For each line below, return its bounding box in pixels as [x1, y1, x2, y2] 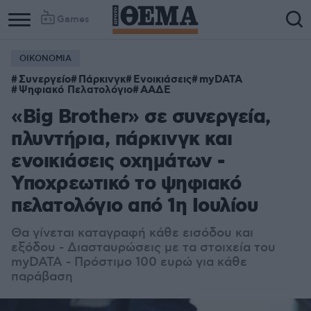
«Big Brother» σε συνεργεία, [11, 105, 271, 131]
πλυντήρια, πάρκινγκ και [11, 127, 233, 153]
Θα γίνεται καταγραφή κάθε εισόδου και [11, 226, 253, 241]
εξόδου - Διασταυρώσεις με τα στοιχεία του [11, 240, 276, 255]
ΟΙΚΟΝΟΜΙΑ [19, 53, 72, 64]
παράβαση [11, 269, 73, 285]
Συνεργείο [19, 73, 71, 87]
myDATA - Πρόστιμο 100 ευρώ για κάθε [11, 255, 247, 270]
